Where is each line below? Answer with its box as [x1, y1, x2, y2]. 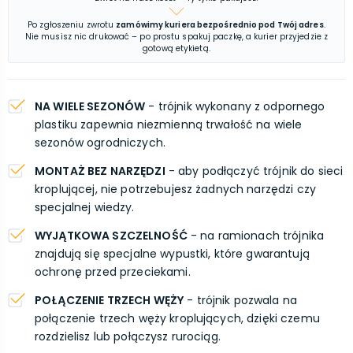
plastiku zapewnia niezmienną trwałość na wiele [35, 117, 303, 132]
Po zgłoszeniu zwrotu [28, 19, 114, 31]
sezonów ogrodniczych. [35, 135, 165, 150]
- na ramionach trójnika [187, 228, 325, 243]
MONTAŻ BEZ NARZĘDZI [35, 163, 165, 179]
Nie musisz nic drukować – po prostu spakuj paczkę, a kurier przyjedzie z [24, 31, 329, 43]
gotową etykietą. [143, 43, 210, 54]
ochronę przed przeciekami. [35, 264, 191, 280]
